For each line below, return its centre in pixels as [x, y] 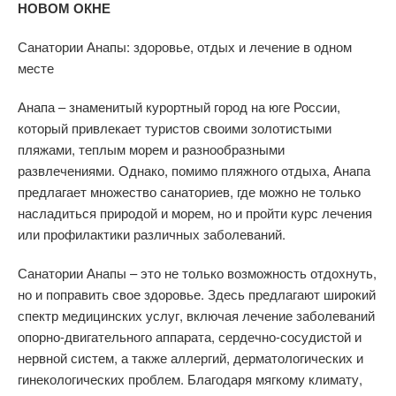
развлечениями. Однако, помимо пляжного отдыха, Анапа [194, 170]
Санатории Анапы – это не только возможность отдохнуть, [197, 273]
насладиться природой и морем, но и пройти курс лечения [195, 213]
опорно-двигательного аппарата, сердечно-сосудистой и [190, 336]
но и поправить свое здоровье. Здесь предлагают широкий [197, 294]
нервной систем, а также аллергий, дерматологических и [190, 358]
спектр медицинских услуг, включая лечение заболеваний [196, 315]
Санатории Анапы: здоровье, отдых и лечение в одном [185, 46]
